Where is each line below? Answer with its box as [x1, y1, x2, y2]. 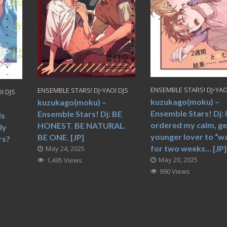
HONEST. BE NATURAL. [37, 121, 126, 131]
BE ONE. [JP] [37, 132, 84, 142]
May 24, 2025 [45, 144, 85, 154]
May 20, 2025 [159, 155, 198, 165]
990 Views [160, 167, 191, 176]
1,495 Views [46, 156, 82, 165]
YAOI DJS [102, 86, 128, 95]
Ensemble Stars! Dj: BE [37, 109, 122, 119]
